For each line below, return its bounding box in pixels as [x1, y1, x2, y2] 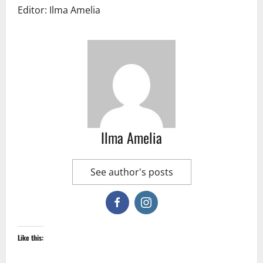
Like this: [18, 232, 43, 243]
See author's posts [90, 166, 173, 179]
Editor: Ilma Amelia [18, 4, 100, 17]
